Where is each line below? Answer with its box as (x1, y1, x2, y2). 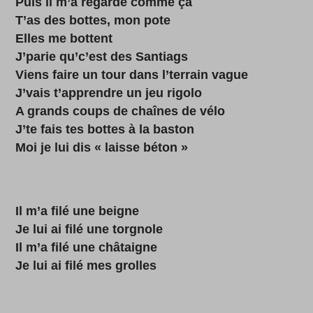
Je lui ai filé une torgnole (15, 222, 163, 236)
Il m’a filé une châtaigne (15, 240, 158, 254)
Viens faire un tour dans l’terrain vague (15, 68, 249, 82)
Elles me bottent (15, 31, 113, 45)
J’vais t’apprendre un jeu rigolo (15, 86, 203, 100)
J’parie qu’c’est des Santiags (15, 50, 189, 64)
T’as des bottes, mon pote (15, 13, 171, 27)
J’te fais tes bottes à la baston (15, 122, 195, 136)
